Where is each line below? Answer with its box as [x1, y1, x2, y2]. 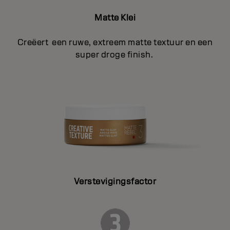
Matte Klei [94, 12, 136, 23]
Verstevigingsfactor [73, 176, 157, 187]
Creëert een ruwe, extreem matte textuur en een [17, 36, 213, 48]
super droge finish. [75, 49, 155, 60]
